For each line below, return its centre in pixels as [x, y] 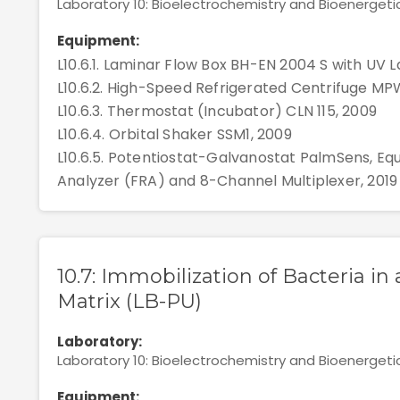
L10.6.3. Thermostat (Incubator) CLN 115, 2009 [217, 111]
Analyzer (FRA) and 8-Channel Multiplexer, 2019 [228, 181]
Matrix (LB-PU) [129, 301]
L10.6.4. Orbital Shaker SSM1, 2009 [175, 134]
